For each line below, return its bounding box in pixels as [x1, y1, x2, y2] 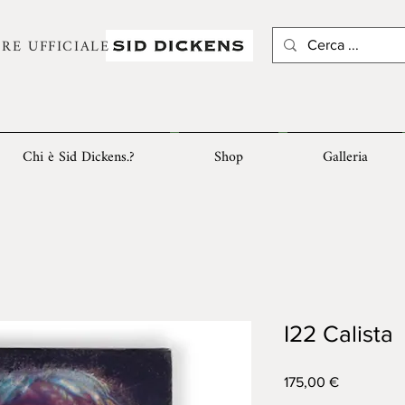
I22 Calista [284, 320, 393, 346]
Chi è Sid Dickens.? [23, 142, 135, 173]
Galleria [322, 142, 368, 173]
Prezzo [338, 372, 381, 389]
